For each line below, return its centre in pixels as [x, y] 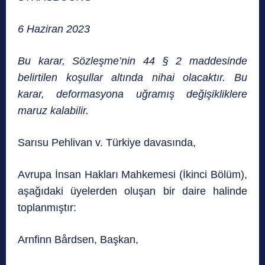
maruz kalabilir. [53, 111]
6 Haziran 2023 [54, 29]
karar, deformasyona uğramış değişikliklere [132, 94]
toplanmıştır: [47, 208]
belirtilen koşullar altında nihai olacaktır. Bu [132, 78]
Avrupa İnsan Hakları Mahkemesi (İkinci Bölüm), [132, 175]
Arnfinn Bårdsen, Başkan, [78, 240]
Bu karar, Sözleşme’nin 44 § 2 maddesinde [132, 61]
